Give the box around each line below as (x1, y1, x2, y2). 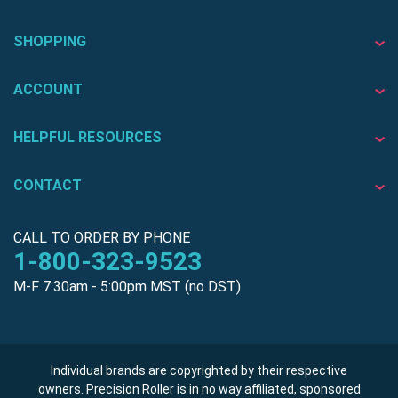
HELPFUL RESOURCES (13, 128, 162, 146)
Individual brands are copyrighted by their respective (51, 362, 347, 378)
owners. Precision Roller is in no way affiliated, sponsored (37, 381, 361, 396)
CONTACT (13, 176, 82, 194)
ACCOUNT (13, 80, 83, 98)
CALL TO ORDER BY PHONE (13, 228, 190, 246)
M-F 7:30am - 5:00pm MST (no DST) (13, 277, 241, 295)
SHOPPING (13, 32, 86, 50)
